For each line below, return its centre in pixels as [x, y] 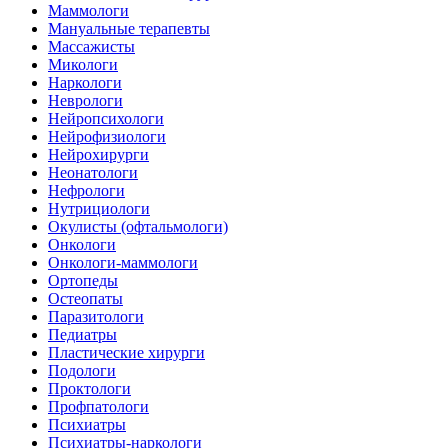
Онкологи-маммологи [123, 262]
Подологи [82, 370]
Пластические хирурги [126, 352]
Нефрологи [86, 190]
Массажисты [91, 46]
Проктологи [89, 388]
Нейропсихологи [106, 118]
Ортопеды [83, 280]
